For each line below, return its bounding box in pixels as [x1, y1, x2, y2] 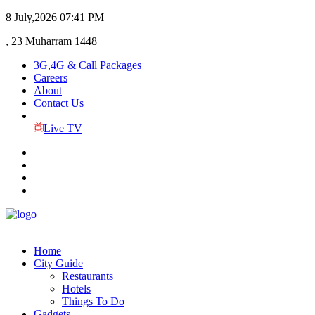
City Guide [34, 257, 83, 269]
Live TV [43, 122, 82, 134]
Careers [34, 72, 67, 84]
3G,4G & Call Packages [34, 59, 141, 71]
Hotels [62, 283, 91, 295]
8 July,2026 [6, 11, 57, 23]
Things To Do [62, 295, 124, 307]
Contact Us [34, 97, 84, 109]
